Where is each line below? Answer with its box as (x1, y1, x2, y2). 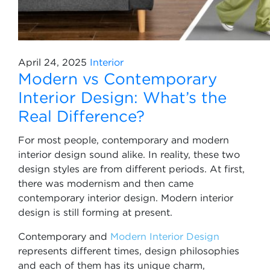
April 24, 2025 (18, 57, 87, 67)
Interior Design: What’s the (18, 89, 227, 105)
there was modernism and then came (18, 178, 193, 189)
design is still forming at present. (18, 207, 175, 218)
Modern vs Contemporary (18, 70, 217, 87)
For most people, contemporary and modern (18, 134, 229, 145)
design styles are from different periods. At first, (18, 163, 245, 174)
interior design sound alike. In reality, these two (18, 149, 240, 160)
